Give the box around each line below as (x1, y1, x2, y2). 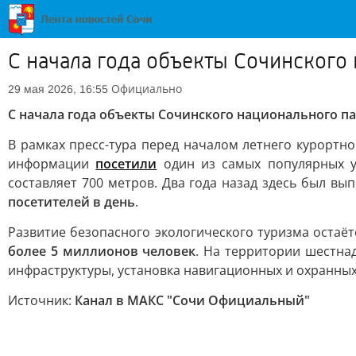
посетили (95, 155, 157, 172)
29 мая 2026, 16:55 (8, 83, 108, 95)
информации (8, 155, 96, 172)
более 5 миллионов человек (8, 242, 196, 260)
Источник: (8, 292, 75, 309)
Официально (111, 81, 182, 96)
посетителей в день (8, 193, 135, 211)
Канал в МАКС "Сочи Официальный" (75, 292, 310, 309)
